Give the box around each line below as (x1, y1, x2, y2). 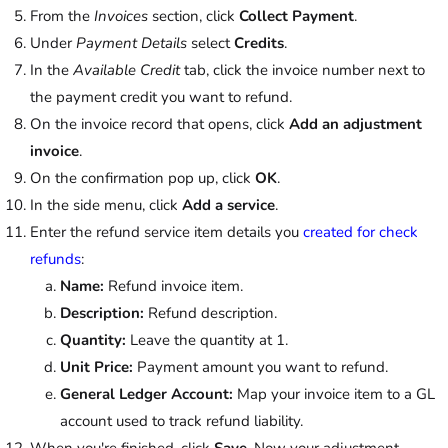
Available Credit (73, 59, 180, 80)
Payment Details (76, 32, 187, 53)
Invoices (94, 5, 148, 26)
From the (30, 5, 94, 26)
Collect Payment (239, 5, 354, 26)
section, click (148, 5, 239, 26)
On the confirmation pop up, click (30, 167, 255, 188)
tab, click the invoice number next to (180, 59, 425, 80)
